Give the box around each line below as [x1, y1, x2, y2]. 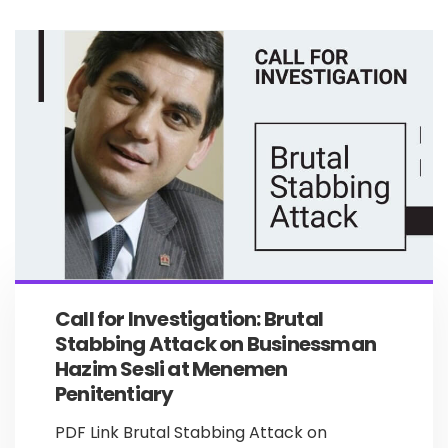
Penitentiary [55, 380, 174, 408]
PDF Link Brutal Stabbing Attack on [55, 421, 327, 444]
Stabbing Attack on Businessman [55, 330, 376, 358]
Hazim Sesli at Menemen [55, 355, 288, 383]
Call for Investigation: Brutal [55, 305, 323, 333]
